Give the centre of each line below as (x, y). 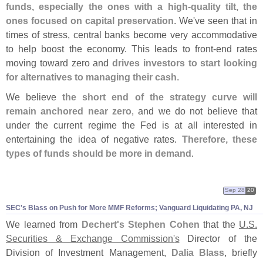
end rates (237, 48)
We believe (34, 97)
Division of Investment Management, (89, 252)
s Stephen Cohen (159, 224)
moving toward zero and (59, 63)
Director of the (218, 238)
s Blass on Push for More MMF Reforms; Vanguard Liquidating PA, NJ (138, 208)
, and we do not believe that (194, 111)
